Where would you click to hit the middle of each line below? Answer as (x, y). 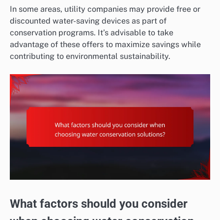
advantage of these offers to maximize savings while (105, 45)
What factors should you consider (99, 204)
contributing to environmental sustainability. (90, 56)
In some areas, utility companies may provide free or (105, 9)
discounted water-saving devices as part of (88, 21)
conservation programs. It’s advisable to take (92, 33)
